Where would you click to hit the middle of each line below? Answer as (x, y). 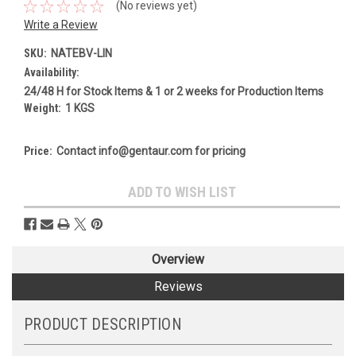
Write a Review (61, 24)
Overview (178, 259)
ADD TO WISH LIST (182, 192)
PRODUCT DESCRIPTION (103, 324)
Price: (38, 151)
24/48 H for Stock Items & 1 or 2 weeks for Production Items (174, 91)
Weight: (43, 108)
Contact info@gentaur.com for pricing (151, 151)
